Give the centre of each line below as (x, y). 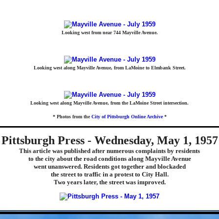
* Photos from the (72, 117)
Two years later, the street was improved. (109, 182)
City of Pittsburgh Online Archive (127, 117)
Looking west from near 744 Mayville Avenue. (109, 33)
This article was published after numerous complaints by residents (109, 151)
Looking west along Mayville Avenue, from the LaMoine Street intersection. (109, 103)
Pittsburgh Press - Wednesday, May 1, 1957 (109, 140)
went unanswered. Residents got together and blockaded (109, 166)
